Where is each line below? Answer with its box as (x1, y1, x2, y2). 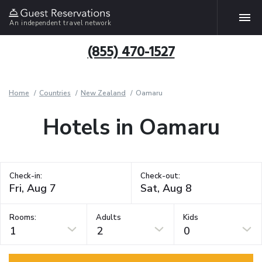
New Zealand (81, 88, 126, 98)
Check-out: (140, 171, 180, 181)
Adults (96, 212, 122, 223)
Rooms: (9, 212, 36, 223)
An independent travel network (9, 18, 112, 27)
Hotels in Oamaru (42, 113, 220, 142)
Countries (39, 88, 71, 98)
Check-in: (9, 171, 42, 181)
